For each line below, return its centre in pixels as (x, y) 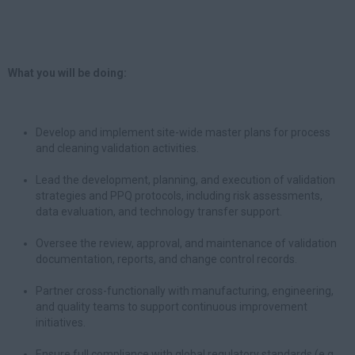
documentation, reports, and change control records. (166, 259)
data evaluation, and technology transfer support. (159, 212)
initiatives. (61, 323)
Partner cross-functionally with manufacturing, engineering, (185, 291)
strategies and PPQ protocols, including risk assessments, (179, 196)
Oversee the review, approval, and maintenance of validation (186, 243)
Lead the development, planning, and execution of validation (185, 180)
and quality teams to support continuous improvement (172, 307)
